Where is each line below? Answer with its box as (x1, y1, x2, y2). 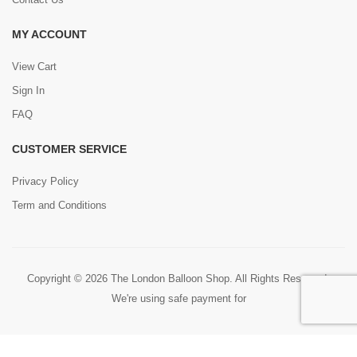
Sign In (12, 84, 45, 96)
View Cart (12, 61, 57, 73)
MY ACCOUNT (12, 28, 87, 41)
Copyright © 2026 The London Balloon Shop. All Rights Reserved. (27, 273, 330, 284)
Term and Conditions (12, 199, 107, 211)
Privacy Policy (12, 175, 79, 187)
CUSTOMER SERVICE (12, 143, 127, 155)
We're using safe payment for (111, 292, 246, 304)
